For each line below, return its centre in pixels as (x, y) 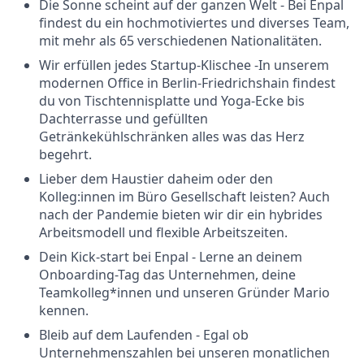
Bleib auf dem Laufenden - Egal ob (144, 335)
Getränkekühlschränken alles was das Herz (172, 136)
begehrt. (65, 154)
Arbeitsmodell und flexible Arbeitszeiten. (163, 232)
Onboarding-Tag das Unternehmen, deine (167, 275)
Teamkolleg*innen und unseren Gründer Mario (184, 292)
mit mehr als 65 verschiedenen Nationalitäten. (180, 41)
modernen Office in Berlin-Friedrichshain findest (187, 83)
